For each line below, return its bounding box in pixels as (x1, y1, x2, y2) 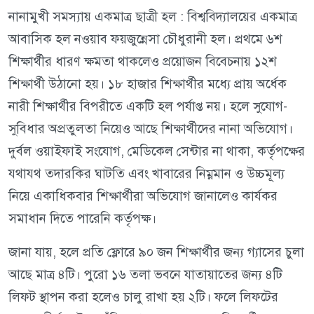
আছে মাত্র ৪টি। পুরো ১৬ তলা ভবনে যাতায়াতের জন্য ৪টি (8, 266, 282, 283)
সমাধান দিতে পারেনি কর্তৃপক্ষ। (8, 210, 156, 227)
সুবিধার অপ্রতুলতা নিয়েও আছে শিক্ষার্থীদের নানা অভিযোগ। (8, 121, 293, 137)
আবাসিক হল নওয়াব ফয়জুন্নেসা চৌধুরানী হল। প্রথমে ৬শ (8, 31, 282, 48)
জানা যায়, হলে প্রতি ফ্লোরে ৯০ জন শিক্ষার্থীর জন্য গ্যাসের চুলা (8, 244, 304, 261)
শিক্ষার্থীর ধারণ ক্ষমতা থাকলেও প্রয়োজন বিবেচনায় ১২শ (8, 53, 277, 70)
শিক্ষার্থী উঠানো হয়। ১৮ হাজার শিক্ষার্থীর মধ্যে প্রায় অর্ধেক (8, 76, 287, 93)
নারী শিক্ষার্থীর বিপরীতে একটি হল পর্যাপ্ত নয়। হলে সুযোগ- (8, 98, 287, 115)
